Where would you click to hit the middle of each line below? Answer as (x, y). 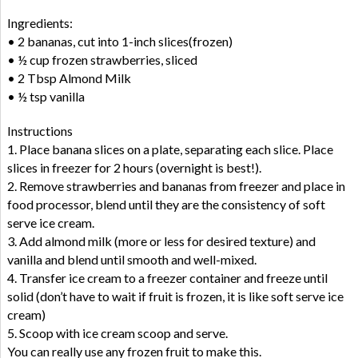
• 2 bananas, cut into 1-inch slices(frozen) (119, 41)
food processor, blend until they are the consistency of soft (166, 204)
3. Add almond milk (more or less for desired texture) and (161, 241)
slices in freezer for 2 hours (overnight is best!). (134, 167)
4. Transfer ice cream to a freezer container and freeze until (167, 277)
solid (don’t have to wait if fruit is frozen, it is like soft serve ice (175, 296)
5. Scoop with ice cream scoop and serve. (117, 332)
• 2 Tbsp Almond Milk (69, 78)
